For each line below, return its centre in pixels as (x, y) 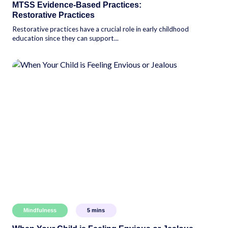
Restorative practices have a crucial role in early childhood (101, 29)
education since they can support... (65, 38)
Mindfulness (40, 210)
